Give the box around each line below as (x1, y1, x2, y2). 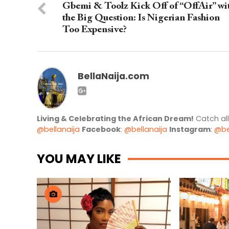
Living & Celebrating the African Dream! (37, 113, 194, 124)
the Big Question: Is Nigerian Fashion (62, 13, 220, 24)
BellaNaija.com (78, 70, 149, 83)
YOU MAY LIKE (37, 150, 121, 168)
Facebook (82, 124, 121, 135)
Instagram (169, 124, 211, 135)
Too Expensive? (62, 25, 127, 35)
